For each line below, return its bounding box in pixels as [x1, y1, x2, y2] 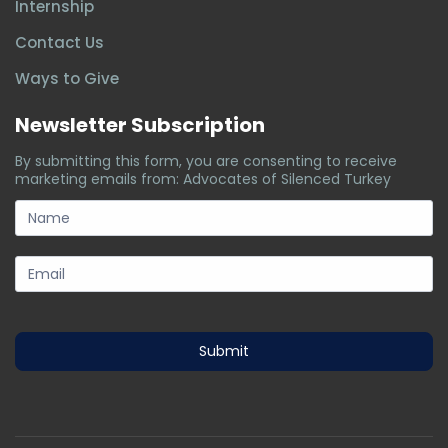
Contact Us [15, 31, 104, 53]
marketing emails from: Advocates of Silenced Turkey [15, 168, 391, 189]
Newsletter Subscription [15, 110, 265, 139]
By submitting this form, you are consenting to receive [15, 150, 397, 171]
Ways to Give [15, 67, 119, 89]
